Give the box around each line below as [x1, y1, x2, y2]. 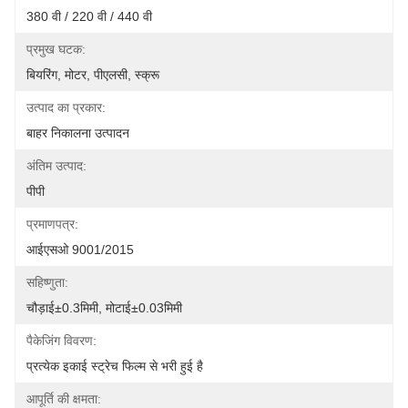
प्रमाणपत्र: [26, 217, 78, 231]
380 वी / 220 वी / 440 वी [26, 9, 152, 24]
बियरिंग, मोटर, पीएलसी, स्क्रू [26, 67, 159, 82]
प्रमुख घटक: [26, 42, 86, 56]
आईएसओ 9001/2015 [26, 242, 134, 257]
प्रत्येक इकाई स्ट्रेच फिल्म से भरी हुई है [26, 359, 203, 373]
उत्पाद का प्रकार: [26, 100, 106, 115]
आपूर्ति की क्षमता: [26, 392, 101, 406]
